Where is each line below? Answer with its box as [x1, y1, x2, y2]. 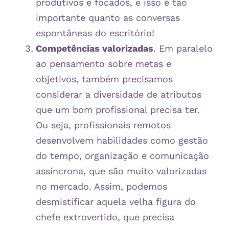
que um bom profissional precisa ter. [36, 104, 200, 115]
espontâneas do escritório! [36, 27, 154, 38]
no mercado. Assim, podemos [36, 180, 167, 192]
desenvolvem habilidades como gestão [36, 134, 208, 146]
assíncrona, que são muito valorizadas [36, 165, 207, 176]
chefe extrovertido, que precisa [36, 211, 174, 222]
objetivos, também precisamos [36, 73, 173, 84]
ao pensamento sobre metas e [36, 58, 171, 69]
